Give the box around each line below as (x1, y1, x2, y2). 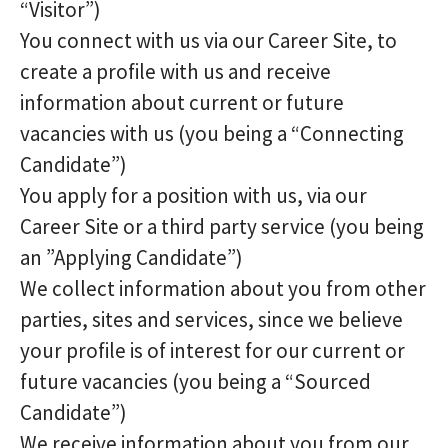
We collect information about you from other (20, 275, 426, 302)
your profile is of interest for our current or (20, 337, 405, 364)
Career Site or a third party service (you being (20, 213, 424, 240)
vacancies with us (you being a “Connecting (20, 120, 404, 147)
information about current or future (20, 89, 344, 116)
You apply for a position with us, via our (20, 182, 367, 209)
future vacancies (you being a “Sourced (20, 368, 371, 395)
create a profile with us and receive (20, 58, 331, 85)
